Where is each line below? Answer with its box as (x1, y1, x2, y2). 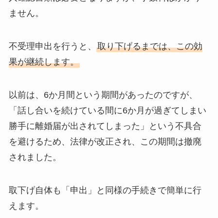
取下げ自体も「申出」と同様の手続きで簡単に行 (8, 185, 201, 195)
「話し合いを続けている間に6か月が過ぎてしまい (8, 106, 206, 115)
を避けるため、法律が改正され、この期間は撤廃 (8, 137, 201, 146)
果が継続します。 (8, 57, 79, 67)
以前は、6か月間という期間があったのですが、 (8, 90, 198, 100)
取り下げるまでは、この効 (97, 41, 202, 52)
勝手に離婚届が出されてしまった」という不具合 (8, 121, 201, 131)
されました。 (8, 152, 61, 162)
